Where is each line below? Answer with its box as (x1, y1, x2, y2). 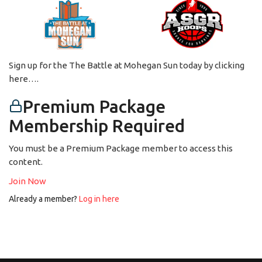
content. (9, 156, 43, 167)
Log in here (79, 194, 119, 204)
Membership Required (9, 115, 185, 136)
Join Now (9, 175, 46, 186)
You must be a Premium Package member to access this (9, 143, 233, 153)
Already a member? (9, 194, 79, 204)
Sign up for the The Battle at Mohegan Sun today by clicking (9, 60, 244, 70)
